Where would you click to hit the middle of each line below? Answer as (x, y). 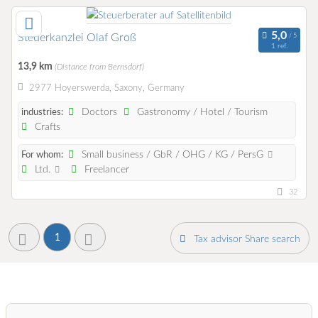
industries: (42, 112)
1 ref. (279, 46)
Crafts (46, 127)
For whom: (42, 155)
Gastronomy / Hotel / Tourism (201, 112)
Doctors (98, 112)
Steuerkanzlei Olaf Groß (77, 37)
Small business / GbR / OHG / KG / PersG (173, 154)
